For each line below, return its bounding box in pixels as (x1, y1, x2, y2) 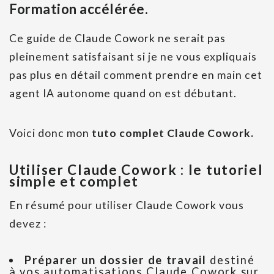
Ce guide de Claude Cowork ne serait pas (9, 32, 226, 45)
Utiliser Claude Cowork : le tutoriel (9, 161, 264, 179)
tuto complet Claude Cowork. (92, 127, 254, 140)
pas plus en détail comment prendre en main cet (9, 68, 262, 82)
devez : (9, 217, 46, 231)
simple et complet (9, 173, 139, 190)
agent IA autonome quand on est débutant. (9, 87, 237, 100)
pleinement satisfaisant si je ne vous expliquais (9, 50, 257, 64)
